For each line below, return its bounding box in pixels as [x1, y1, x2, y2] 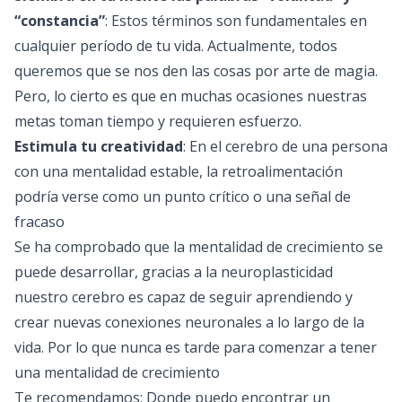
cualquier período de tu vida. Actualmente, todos [14, 36, 337, 56]
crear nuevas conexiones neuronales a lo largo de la [14, 312, 364, 332]
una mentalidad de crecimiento [14, 363, 220, 382]
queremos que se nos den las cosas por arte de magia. [14, 61, 378, 81]
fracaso [14, 212, 65, 232]
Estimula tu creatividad [14, 136, 183, 156]
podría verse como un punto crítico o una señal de [14, 187, 351, 206]
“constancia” [14, 11, 105, 31]
